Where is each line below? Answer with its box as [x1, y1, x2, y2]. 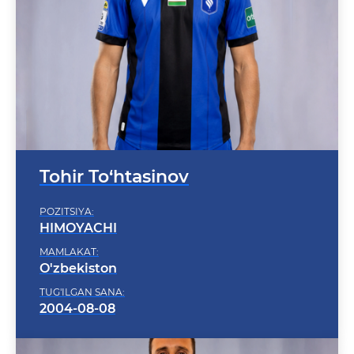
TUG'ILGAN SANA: [40, 265, 125, 277]
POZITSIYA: [40, 185, 94, 197]
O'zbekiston [40, 240, 117, 255]
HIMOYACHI [40, 200, 117, 215]
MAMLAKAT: [40, 225, 99, 237]
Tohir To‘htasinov [40, 145, 189, 167]
